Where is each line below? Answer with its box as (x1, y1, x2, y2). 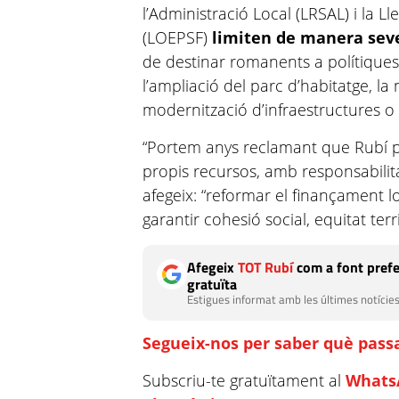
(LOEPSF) (142, 27, 213, 48)
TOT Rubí (238, 256, 294, 278)
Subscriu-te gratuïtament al (142, 370, 346, 391)
